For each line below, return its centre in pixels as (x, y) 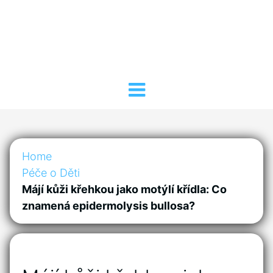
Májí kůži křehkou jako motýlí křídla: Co (124, 190)
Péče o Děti (51, 173)
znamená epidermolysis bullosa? (108, 206)
